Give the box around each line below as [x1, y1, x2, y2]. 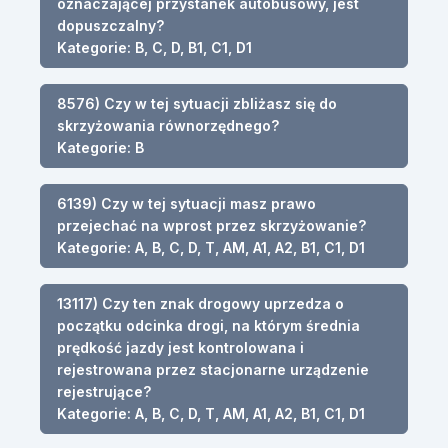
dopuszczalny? [57, 16, 164, 34]
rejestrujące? [57, 382, 151, 400]
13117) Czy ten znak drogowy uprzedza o [57, 294, 344, 312]
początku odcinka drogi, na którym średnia [57, 316, 360, 334]
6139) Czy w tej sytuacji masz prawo [57, 194, 316, 212]
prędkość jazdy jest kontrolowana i [57, 338, 304, 356]
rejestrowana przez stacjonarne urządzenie [57, 360, 369, 378]
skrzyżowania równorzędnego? [57, 116, 279, 134]
